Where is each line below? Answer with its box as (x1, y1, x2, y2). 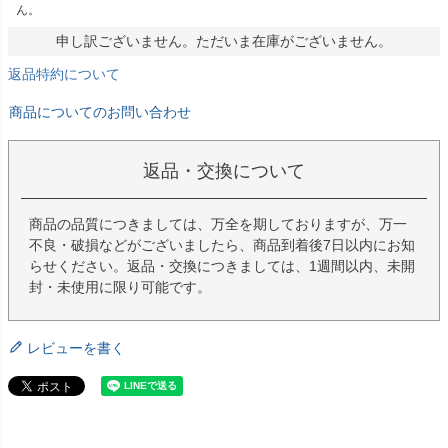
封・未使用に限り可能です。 (29, 279, 211, 296)
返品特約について (8, 66, 120, 83)
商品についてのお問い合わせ (9, 104, 191, 121)
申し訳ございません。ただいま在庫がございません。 (56, 33, 392, 50)
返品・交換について (143, 161, 305, 182)
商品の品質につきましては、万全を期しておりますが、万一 (29, 216, 407, 233)
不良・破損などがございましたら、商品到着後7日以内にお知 (29, 237, 415, 254)
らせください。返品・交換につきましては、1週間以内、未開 (29, 258, 415, 275)
